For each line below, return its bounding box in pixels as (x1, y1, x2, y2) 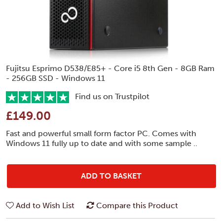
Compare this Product (96, 200, 178, 210)
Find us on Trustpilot (69, 91, 149, 101)
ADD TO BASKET (81, 171, 142, 181)
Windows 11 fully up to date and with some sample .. (6, 138, 197, 148)
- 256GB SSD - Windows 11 (6, 73, 105, 83)
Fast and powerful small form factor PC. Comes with (6, 128, 196, 138)
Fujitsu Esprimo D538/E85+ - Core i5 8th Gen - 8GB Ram (6, 63, 215, 73)
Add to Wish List (16, 200, 74, 210)
